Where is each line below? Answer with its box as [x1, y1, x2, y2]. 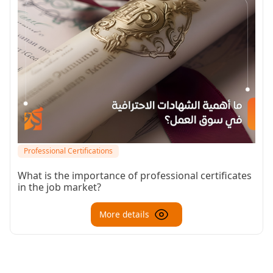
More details [99, 208, 149, 220]
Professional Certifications [24, 145, 113, 156]
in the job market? [18, 180, 101, 194]
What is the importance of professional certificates [18, 168, 252, 182]
